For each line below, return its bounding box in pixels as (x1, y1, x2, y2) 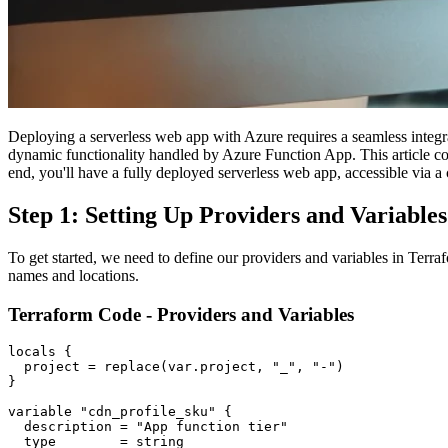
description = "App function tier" (8, 419, 288, 435)
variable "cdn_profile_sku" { (8, 404, 232, 420)
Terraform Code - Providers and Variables (8, 303, 354, 325)
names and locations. (8, 267, 139, 285)
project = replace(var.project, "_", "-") (8, 359, 344, 375)
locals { (8, 344, 72, 360)
